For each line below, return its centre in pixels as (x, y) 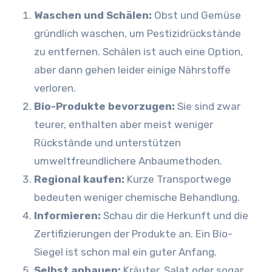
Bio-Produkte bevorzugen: (104, 106)
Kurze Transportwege (178, 179)
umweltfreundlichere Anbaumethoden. (128, 161)
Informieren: (67, 216)
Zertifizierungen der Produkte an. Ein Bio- (133, 234)
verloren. (55, 88)
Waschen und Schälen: (93, 15)
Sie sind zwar (207, 106)
